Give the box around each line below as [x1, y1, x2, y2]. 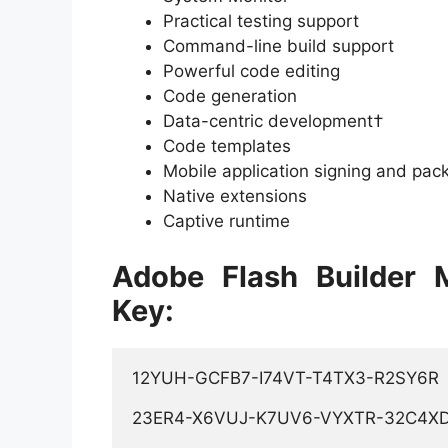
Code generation [163, 86, 297, 107]
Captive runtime [163, 211, 290, 232]
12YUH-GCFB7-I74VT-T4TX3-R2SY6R [132, 367, 444, 388]
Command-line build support [163, 36, 394, 57]
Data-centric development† [163, 111, 384, 132]
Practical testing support [163, 11, 359, 32]
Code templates [163, 136, 291, 157]
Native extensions [163, 186, 307, 207]
